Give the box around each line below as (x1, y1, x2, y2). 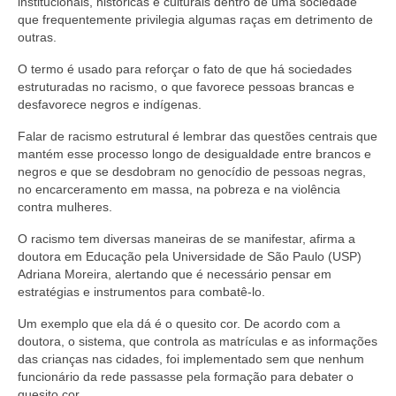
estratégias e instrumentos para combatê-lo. (18, 284, 265, 299)
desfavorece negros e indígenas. (18, 96, 202, 111)
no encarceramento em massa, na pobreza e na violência (18, 181, 340, 196)
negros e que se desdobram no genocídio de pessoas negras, (18, 164, 366, 179)
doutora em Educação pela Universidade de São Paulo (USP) (18, 248, 362, 263)
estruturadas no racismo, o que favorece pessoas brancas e (18, 79, 354, 94)
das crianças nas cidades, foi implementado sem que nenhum (18, 351, 364, 366)
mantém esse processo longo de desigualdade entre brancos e (18, 146, 371, 161)
